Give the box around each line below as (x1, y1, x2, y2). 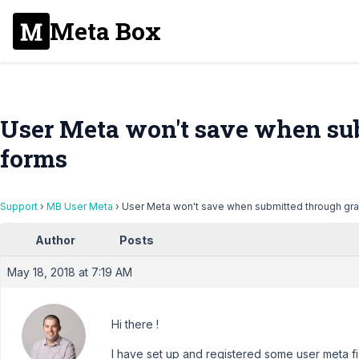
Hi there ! (111, 317, 159, 331)
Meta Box (50, 15, 161, 46)
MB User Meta (46, 200, 113, 212)
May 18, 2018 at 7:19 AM (7, 265, 132, 279)
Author (35, 233, 75, 247)
